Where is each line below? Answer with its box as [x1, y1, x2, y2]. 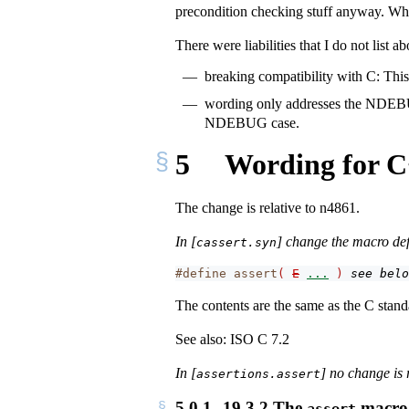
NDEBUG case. [204, 115, 299, 131]
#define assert [175, 267, 278, 281]
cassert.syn [196, 236, 277, 250]
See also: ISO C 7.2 [175, 331, 289, 348]
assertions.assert [196, 367, 320, 382]
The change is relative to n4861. [175, 200, 360, 216]
